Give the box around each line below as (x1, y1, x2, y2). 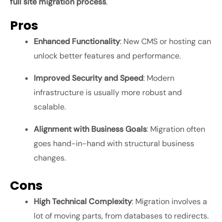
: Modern (143, 73, 174, 84)
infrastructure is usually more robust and (34, 87, 182, 98)
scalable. (34, 102, 66, 112)
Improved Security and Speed (34, 73, 143, 84)
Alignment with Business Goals (34, 124, 147, 135)
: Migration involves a (132, 196, 207, 207)
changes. (34, 153, 66, 164)
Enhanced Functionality (34, 36, 120, 47)
